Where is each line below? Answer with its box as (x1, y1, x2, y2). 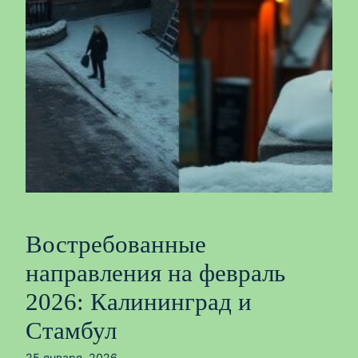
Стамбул (26, 317, 117, 344)
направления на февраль (26, 260, 285, 287)
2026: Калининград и (26, 288, 252, 316)
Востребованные (26, 231, 206, 258)
